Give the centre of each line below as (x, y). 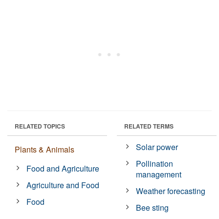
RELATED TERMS (149, 126)
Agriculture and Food (63, 185)
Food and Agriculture (63, 168)
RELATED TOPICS (40, 126)
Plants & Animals (44, 149)
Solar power (157, 147)
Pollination (155, 163)
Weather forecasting (171, 191)
